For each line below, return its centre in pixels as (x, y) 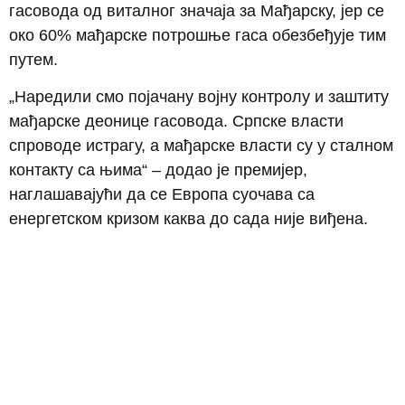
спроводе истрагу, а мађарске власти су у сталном (201, 146)
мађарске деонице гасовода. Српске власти (176, 122)
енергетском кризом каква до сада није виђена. (188, 219)
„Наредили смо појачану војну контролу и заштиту (199, 97)
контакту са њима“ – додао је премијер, (158, 170)
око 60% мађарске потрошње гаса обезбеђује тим (198, 35)
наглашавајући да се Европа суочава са (162, 195)
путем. (33, 59)
